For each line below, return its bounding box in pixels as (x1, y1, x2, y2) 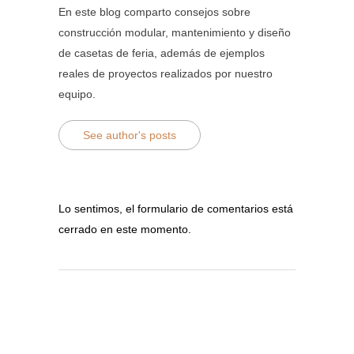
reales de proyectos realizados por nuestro (58, 66, 273, 80)
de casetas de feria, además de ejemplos (58, 46, 265, 59)
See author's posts (83, 128, 176, 141)
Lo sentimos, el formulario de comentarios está (58, 201, 293, 215)
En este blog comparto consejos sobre (58, 5, 250, 18)
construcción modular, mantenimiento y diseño (58, 25, 291, 39)
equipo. (58, 87, 96, 100)
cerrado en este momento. (58, 222, 191, 235)
